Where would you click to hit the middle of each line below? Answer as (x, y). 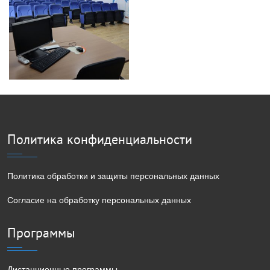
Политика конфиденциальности (100, 139)
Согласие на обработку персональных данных (99, 200)
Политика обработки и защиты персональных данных (113, 176)
